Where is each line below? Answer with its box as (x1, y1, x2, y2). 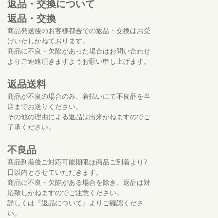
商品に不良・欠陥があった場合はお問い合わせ (7, 47, 150, 55)
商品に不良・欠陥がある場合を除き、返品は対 (7, 178, 150, 186)
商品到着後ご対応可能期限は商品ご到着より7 (7, 158, 147, 166)
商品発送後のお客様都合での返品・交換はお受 (7, 26, 150, 35)
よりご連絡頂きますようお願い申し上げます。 (7, 57, 150, 65)
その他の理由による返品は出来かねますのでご (7, 112, 150, 121)
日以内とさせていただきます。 (7, 168, 103, 176)
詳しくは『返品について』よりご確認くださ (7, 199, 144, 207)
